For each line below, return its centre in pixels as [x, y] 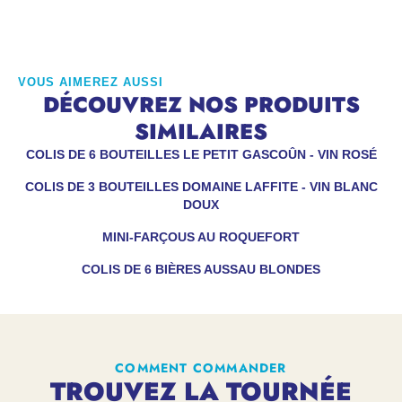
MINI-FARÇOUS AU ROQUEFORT [201, 237]
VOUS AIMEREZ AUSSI [91, 82]
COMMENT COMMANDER [201, 368]
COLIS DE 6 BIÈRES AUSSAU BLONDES [201, 269]
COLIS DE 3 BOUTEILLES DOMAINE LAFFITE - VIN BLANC [201, 187]
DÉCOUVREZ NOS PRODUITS [201, 105]
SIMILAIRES [201, 131]
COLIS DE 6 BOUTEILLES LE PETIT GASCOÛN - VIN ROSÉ [201, 154]
